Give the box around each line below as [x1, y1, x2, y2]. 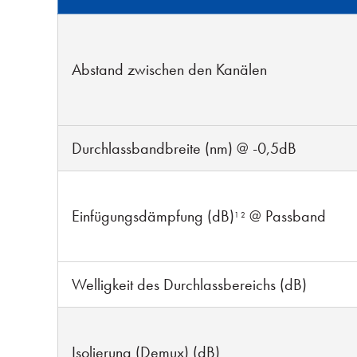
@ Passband [245, 206, 326, 226]
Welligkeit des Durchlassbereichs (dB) [72, 274, 307, 295]
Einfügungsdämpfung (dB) [72, 206, 234, 226]
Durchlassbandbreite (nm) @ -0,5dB [72, 138, 296, 159]
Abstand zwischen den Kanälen [72, 59, 267, 80]
